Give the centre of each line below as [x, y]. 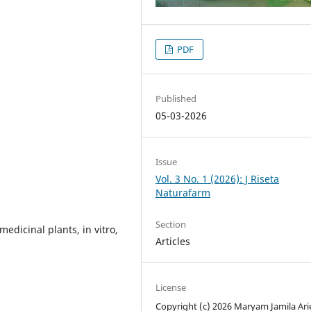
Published [176, 99]
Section [171, 225]
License [171, 288]
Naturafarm [183, 193]
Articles [173, 242]
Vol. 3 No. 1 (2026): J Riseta [218, 179]
